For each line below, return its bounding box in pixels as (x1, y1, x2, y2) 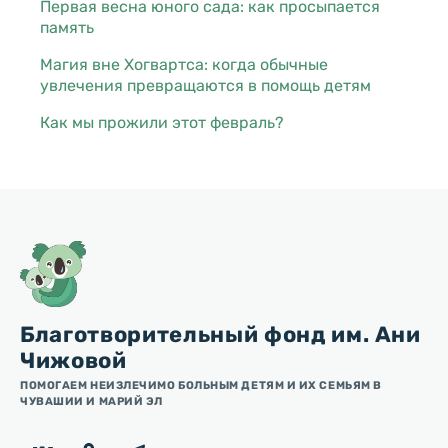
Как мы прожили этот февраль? (40, 112, 284, 132)
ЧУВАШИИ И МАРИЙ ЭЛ (20, 394, 163, 408)
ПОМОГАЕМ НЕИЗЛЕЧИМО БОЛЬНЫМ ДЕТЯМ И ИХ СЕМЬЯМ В (20, 378, 382, 392)
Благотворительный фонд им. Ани (20, 320, 421, 348)
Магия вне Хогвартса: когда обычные (40, 54, 328, 74)
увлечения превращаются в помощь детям (40, 75, 371, 95)
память (40, 17, 94, 37)
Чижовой (20, 346, 127, 374)
